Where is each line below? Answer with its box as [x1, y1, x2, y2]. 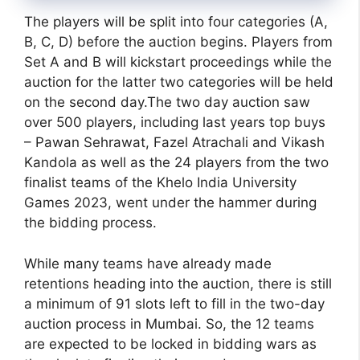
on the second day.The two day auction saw [24, 94, 310, 111]
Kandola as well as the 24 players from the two [24, 154, 329, 171]
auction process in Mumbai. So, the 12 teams [24, 315, 314, 332]
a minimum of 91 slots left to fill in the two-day [24, 295, 325, 312]
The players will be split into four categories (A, [24, 14, 328, 31]
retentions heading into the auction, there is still [24, 275, 332, 292]
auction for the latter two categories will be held [24, 74, 333, 91]
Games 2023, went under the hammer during [24, 194, 317, 211]
